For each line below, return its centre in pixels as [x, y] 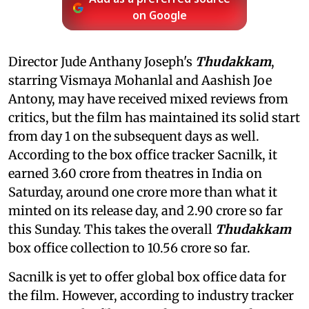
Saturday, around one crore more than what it [143, 192]
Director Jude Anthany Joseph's [102, 61]
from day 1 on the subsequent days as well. [134, 136]
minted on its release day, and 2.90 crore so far [146, 210]
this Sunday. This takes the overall [112, 229]
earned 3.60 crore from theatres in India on [135, 173]
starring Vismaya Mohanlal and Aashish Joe [140, 80]
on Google [160, 16]
